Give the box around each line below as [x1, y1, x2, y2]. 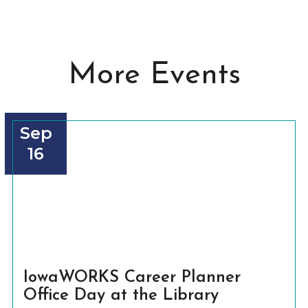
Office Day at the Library [23, 287, 219, 304]
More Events [67, 60, 241, 91]
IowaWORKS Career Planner [23, 269, 241, 286]
